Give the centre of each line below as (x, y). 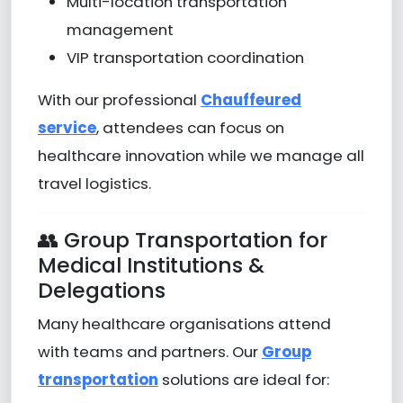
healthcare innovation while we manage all (201, 155)
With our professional (119, 99)
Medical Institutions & (151, 264)
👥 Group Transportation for (182, 239)
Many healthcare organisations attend (184, 323)
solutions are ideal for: (243, 379)
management (120, 29)
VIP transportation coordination (185, 57)
